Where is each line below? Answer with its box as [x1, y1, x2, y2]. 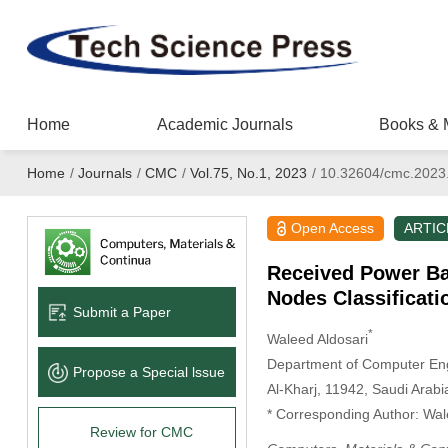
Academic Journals [156, 116, 293, 133]
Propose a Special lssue [72, 363, 225, 380]
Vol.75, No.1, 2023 [189, 165, 307, 181]
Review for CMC [90, 423, 194, 440]
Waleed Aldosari [266, 330, 368, 347]
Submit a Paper [72, 303, 171, 320]
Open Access [291, 220, 375, 236]
